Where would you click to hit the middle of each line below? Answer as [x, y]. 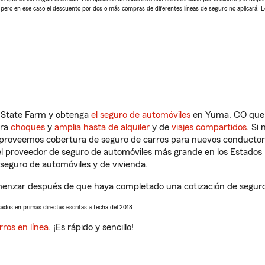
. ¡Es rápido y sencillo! [91, 227]
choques [28, 127]
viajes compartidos [209, 127]
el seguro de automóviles [141, 115]
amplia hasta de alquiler [102, 127]
